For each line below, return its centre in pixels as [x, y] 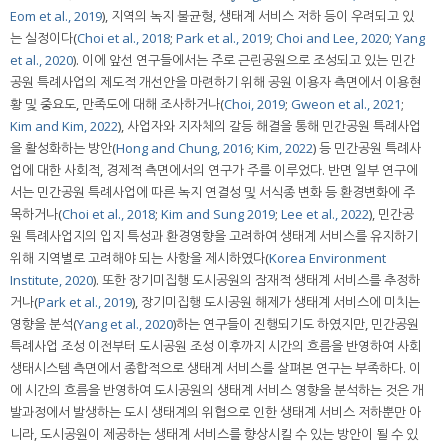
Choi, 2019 [254, 103]
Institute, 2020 [51, 279]
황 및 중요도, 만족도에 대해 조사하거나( [117, 103]
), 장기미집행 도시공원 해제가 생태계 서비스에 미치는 [276, 301]
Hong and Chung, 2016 [183, 147]
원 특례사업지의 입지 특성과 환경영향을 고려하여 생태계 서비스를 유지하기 [214, 235]
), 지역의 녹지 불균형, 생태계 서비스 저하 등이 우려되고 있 [258, 15]
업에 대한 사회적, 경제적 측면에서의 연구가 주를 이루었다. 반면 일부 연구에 [214, 169]
